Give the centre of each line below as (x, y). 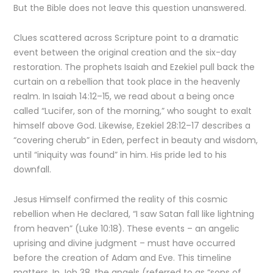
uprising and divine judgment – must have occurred (125, 243)
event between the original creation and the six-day (125, 52)
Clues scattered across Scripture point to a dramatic (126, 38)
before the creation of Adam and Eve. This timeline (123, 258)
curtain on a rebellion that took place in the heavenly (127, 82)
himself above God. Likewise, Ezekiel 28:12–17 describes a (132, 126)
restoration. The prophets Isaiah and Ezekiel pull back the (134, 67)
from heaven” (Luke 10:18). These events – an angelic (127, 229)
